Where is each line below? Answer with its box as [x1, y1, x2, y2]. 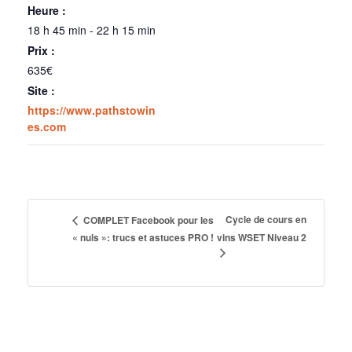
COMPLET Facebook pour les [81, 212, 214, 227]
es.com [27, 118, 66, 134]
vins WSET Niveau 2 [216, 230, 306, 245]
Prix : [27, 42, 55, 58]
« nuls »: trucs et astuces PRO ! [72, 229, 214, 244]
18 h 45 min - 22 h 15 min [27, 21, 156, 38]
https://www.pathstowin [27, 101, 156, 118]
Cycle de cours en [225, 212, 306, 227]
